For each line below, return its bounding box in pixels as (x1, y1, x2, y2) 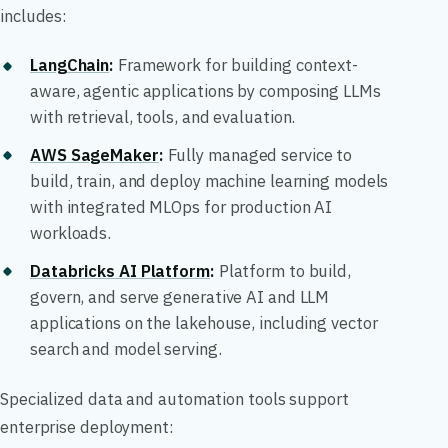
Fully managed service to (163, 143, 353, 166)
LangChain (30, 54, 110, 77)
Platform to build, (214, 259, 351, 282)
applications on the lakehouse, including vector (30, 311, 378, 334)
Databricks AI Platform (30, 259, 210, 282)
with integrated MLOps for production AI (30, 195, 333, 218)
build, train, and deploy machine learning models (30, 169, 389, 192)
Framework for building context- (114, 54, 358, 77)
